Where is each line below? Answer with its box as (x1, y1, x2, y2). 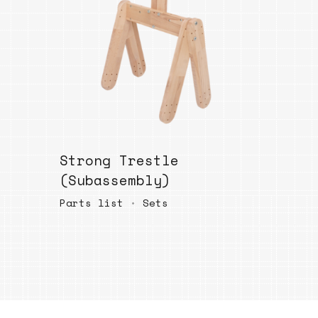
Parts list (60, 195, 124, 210)
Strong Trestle (60, 150, 179, 170)
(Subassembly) (60, 170, 170, 190)
